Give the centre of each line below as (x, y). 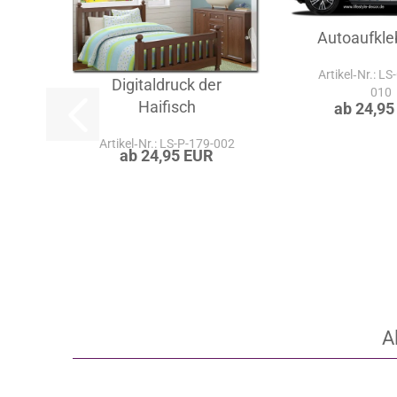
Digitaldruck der (167, 85)
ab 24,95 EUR (167, 156)
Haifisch (167, 107)
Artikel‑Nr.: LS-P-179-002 (167, 144)
